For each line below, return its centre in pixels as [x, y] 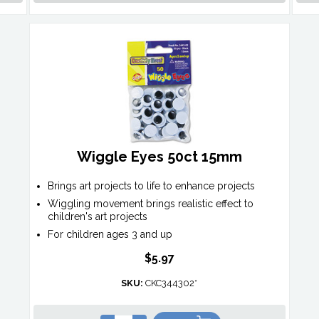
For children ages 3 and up [110, 235]
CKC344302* [171, 283]
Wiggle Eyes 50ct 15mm [159, 157]
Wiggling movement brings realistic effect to [150, 204]
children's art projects [97, 217]
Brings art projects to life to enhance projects [151, 186]
